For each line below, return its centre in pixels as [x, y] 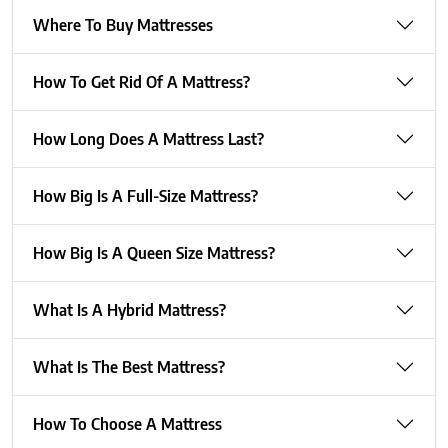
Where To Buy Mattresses [123, 24]
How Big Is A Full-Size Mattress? [145, 195]
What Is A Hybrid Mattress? [129, 309]
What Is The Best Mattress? [129, 366]
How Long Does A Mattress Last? [148, 138]
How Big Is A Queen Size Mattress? [154, 252]
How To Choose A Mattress [127, 423]
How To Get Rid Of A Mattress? [141, 81]
